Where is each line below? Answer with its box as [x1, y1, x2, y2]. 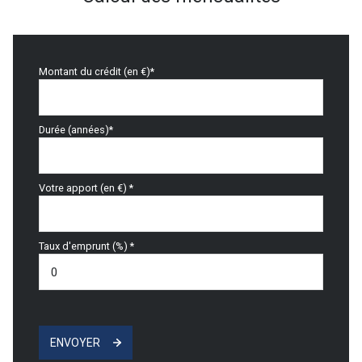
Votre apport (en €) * [39, 182, 133, 195]
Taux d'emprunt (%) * [39, 240, 134, 253]
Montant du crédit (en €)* [39, 65, 154, 78]
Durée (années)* [39, 124, 113, 137]
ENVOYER [50, 336, 100, 350]
